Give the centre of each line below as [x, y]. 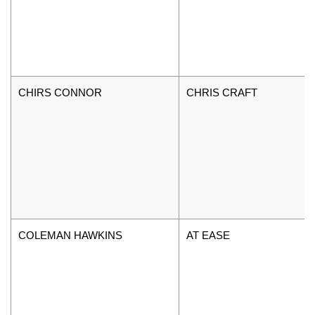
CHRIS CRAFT [222, 92]
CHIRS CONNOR [60, 92]
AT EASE [208, 235]
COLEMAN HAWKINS [70, 235]
